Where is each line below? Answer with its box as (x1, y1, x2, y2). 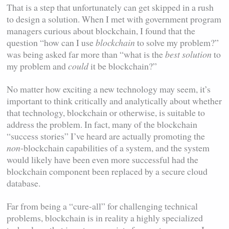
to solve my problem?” (135, 36, 219, 49)
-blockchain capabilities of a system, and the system (20, 142, 210, 154)
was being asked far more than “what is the (7, 48, 166, 60)
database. (7, 177, 41, 190)
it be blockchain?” (88, 59, 157, 72)
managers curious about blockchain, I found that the (7, 24, 196, 37)
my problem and (7, 59, 68, 72)
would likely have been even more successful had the (7, 153, 199, 166)
